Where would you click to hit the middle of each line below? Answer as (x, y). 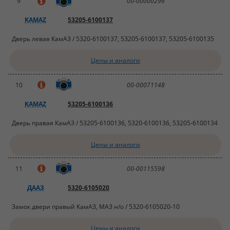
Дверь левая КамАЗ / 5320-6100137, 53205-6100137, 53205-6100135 (113, 39)
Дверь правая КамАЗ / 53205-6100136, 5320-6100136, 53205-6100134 (115, 123)
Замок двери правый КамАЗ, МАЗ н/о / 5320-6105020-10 (96, 206)
